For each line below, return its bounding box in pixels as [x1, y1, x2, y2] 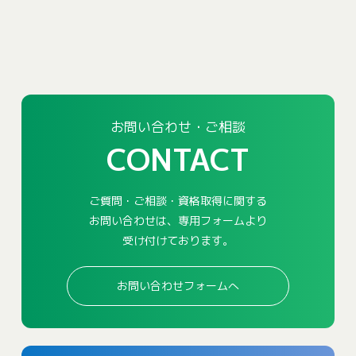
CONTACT [106, 138, 250, 180]
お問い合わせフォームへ [116, 278, 239, 293]
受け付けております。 [122, 233, 234, 248]
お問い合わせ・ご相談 [110, 118, 246, 136]
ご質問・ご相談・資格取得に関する [88, 193, 267, 208]
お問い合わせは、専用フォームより [88, 213, 267, 228]
